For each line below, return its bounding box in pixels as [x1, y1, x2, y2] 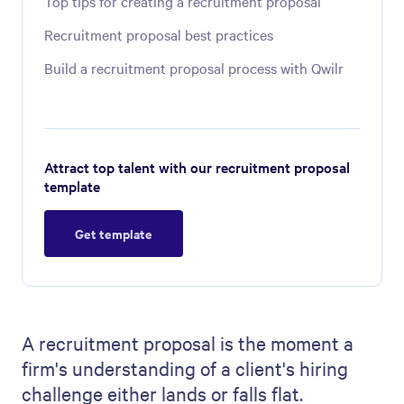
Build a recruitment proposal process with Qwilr [44, 58, 344, 78]
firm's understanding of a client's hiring [22, 355, 348, 381]
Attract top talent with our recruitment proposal [44, 157, 350, 177]
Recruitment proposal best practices [44, 24, 273, 44]
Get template [75, 224, 152, 243]
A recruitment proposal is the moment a [22, 330, 353, 355]
